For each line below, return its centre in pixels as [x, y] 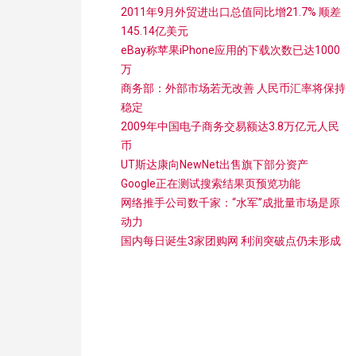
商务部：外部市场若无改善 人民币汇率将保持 [233, 88]
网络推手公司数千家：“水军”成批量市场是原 [230, 203]
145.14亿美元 [155, 31]
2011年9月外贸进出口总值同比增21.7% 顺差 [231, 12]
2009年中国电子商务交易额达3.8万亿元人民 [230, 126]
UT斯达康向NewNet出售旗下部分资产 [215, 164]
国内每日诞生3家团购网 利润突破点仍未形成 [231, 241]
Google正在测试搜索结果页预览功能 [211, 184]
